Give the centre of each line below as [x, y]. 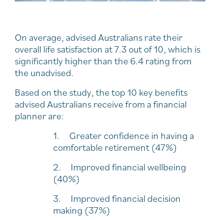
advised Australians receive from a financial [101, 104]
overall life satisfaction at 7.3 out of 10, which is [108, 49]
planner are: [39, 116]
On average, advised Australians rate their [99, 37]
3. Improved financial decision [117, 198]
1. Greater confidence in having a [124, 135]
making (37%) [82, 210]
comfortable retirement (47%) [115, 147]
